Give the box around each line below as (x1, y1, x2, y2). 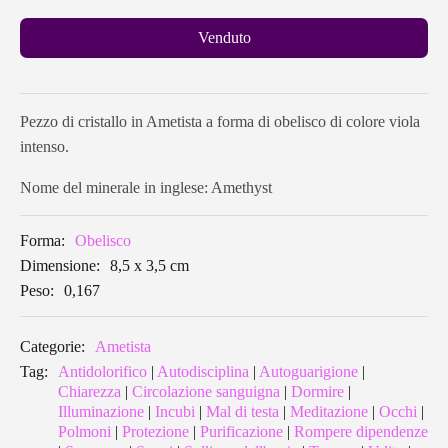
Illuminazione (58, 403, 144, 421)
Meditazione (290, 403, 368, 421)
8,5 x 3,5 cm (110, 257, 189, 275)
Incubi (155, 403, 195, 421)
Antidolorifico (58, 363, 147, 381)
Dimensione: (20, 257, 100, 275)
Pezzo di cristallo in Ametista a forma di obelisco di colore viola (20, 113, 420, 131)
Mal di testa (206, 403, 279, 421)
